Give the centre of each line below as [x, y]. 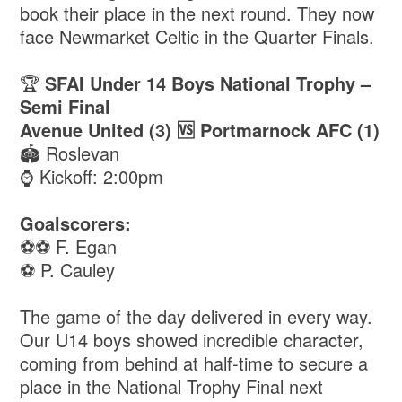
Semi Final [66, 107]
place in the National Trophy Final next [172, 387]
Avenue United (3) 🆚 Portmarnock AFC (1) [200, 130]
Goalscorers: [76, 223]
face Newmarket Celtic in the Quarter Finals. [197, 37]
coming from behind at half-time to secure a [194, 363]
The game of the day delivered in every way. [197, 317]
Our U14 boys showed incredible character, [192, 340]
